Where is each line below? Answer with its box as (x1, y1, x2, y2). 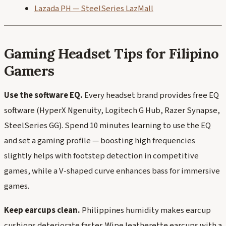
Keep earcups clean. (4, 204, 80, 216)
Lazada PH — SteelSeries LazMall (34, 3, 153, 15)
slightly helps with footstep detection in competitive (4, 150, 199, 162)
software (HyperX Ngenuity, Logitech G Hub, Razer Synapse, (4, 104, 220, 117)
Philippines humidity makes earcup (80, 204, 211, 216)
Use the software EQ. (4, 89, 83, 102)
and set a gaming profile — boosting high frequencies (4, 135, 195, 147)
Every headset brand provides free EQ (83, 89, 219, 102)
